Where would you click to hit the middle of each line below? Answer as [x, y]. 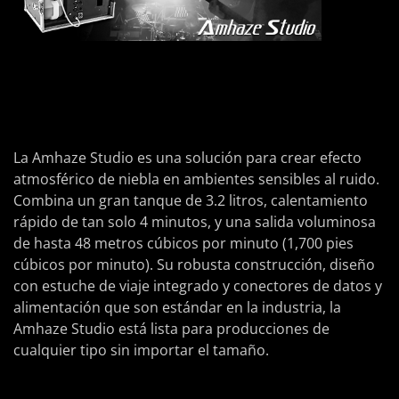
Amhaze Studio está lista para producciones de [171, 329]
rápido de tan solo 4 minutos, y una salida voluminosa [195, 222]
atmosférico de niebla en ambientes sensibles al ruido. [196, 179]
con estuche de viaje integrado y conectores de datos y [198, 286]
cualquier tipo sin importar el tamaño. [141, 350]
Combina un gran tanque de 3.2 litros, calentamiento [191, 201]
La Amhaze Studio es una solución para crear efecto [187, 158]
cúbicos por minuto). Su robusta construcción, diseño [194, 265]
